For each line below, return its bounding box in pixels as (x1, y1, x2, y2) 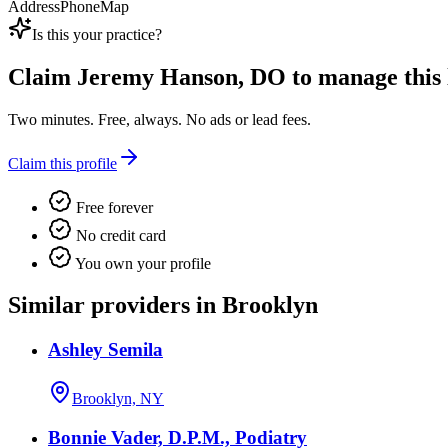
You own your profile (72, 254, 211, 272)
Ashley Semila (48, 339, 163, 361)
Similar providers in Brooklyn (8, 292, 318, 319)
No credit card (72, 226, 166, 244)
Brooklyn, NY (72, 390, 164, 408)
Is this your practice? (32, 25, 162, 43)
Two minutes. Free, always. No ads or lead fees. (8, 110, 311, 128)
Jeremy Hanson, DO (77, 63, 286, 90)
